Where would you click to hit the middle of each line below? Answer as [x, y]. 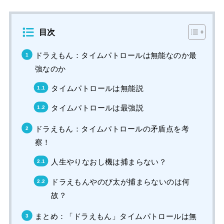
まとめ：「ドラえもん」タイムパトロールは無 [116, 216]
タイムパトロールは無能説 [97, 88]
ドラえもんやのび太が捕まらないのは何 [120, 181]
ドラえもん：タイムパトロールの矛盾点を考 [112, 129]
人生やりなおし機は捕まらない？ [109, 162]
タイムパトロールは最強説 [97, 107]
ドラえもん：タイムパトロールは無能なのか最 [116, 55]
